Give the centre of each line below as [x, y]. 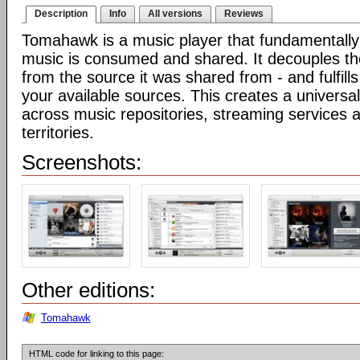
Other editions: [88, 290]
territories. [58, 133]
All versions [175, 14]
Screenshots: [82, 162]
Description [61, 14]
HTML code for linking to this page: [96, 354]
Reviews [244, 14]
